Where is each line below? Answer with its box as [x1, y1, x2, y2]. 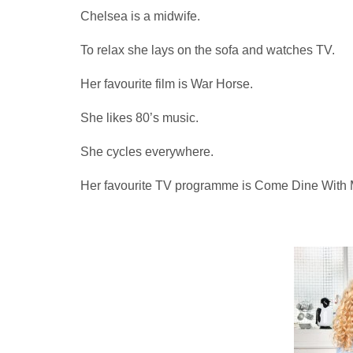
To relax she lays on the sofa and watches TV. [80, 43, 335, 57]
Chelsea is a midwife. [80, 9, 200, 23]
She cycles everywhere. [80, 144, 214, 158]
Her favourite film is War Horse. [80, 76, 253, 91]
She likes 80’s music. [80, 110, 199, 124]
